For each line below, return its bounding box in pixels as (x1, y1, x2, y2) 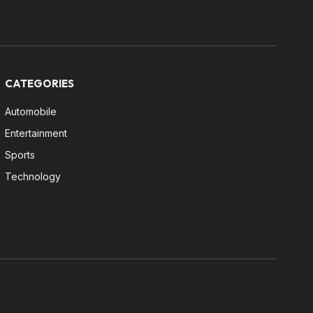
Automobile (4, 105, 57, 117)
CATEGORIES (4, 76, 74, 90)
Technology (4, 170, 61, 182)
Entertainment (4, 126, 67, 139)
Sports (4, 148, 35, 161)
